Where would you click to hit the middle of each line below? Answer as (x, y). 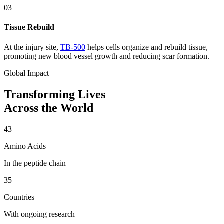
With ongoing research (39, 214)
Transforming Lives (55, 94)
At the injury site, (32, 47)
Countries (19, 197)
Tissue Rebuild (29, 27)
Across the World (49, 108)
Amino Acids (25, 146)
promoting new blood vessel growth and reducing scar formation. (107, 56)
